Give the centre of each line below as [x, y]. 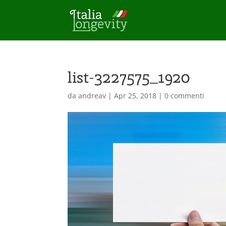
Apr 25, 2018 [135, 96]
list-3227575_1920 [129, 77]
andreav [92, 96]
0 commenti [185, 96]
